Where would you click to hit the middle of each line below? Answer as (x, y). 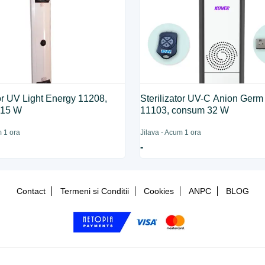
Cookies (159, 191)
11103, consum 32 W (185, 110)
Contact (31, 191)
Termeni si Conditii (94, 191)
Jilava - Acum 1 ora (171, 132)
